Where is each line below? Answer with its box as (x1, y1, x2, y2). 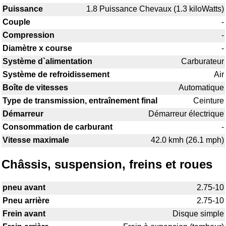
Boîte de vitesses (3, 83, 68, 92)
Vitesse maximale (3, 136, 69, 145)
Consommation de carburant (3, 123, 112, 132)
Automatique (179, 83, 224, 92)
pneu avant (3, 183, 45, 192)
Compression (3, 31, 54, 40)
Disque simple (173, 209, 224, 218)
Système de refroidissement (3, 70, 109, 79)
